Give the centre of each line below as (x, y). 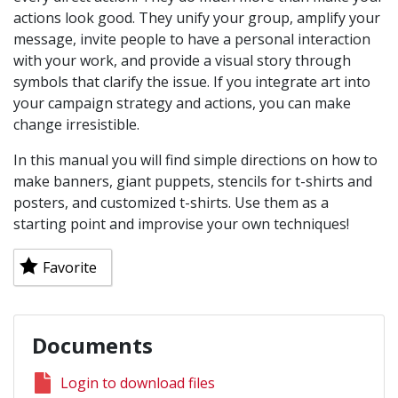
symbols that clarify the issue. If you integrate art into (192, 81)
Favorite (70, 267)
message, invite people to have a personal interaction (192, 39)
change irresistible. (76, 124)
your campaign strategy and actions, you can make (182, 103)
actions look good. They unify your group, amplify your (197, 17)
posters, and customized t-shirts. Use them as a (171, 202)
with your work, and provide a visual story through (182, 60)
